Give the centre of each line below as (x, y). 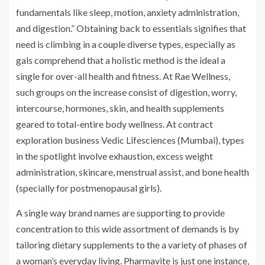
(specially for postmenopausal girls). (89, 188)
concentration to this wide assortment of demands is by (127, 228)
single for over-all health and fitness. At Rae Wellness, (123, 76)
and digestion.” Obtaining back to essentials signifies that (131, 28)
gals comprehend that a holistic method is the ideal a (121, 60)
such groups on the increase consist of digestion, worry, (126, 92)
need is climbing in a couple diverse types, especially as (126, 44)
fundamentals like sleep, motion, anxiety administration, (127, 12)
